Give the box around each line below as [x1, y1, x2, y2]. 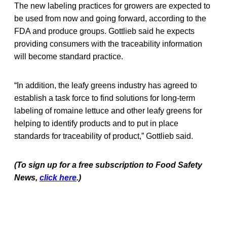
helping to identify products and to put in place [14, 119, 178, 128]
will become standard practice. [14, 52, 123, 61]
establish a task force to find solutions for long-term [14, 93, 195, 102]
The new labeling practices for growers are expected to [14, 1, 210, 10]
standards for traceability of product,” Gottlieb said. [14, 131, 193, 140]
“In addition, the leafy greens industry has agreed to [14, 81, 197, 90]
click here [40, 173, 77, 182]
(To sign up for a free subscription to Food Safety [14, 160, 202, 169]
